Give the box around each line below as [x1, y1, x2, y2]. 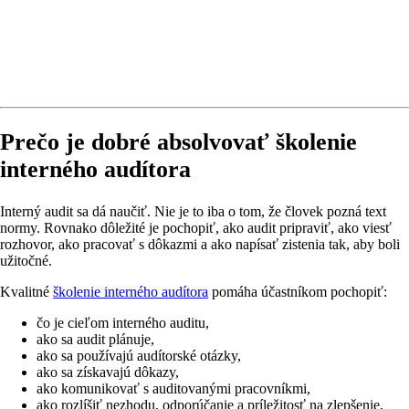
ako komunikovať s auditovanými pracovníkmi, [37, 380, 310, 396]
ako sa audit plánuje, [37, 330, 154, 347]
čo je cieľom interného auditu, [37, 314, 209, 330]
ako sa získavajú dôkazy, [37, 363, 179, 380]
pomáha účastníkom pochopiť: [208, 283, 387, 299]
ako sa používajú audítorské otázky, [37, 347, 241, 363]
